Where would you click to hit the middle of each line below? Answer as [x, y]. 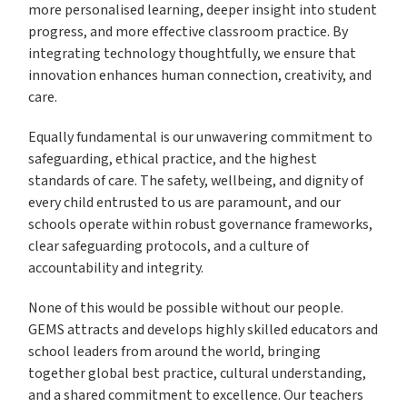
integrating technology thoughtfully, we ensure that [193, 55]
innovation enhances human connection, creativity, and [200, 76]
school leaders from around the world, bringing [175, 352]
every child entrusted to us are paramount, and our [185, 203]
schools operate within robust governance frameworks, [201, 225]
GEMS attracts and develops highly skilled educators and [203, 331]
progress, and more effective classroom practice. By [189, 33]
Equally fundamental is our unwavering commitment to [201, 138]
